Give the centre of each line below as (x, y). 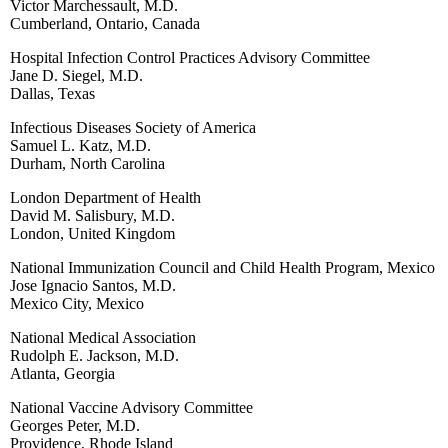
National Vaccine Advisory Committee (131, 407)
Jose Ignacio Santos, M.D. (93, 285)
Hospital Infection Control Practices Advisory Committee (190, 57)
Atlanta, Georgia (62, 373)
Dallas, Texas (52, 93)
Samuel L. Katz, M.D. (80, 145)
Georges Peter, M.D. (75, 425)
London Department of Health (105, 197)
